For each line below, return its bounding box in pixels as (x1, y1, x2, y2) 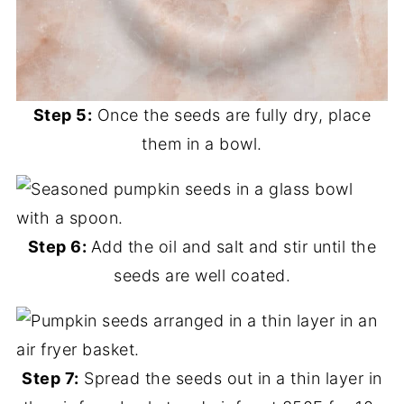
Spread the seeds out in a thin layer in (78, 369, 382, 389)
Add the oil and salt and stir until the (90, 237, 377, 257)
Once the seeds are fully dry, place (92, 106, 372, 125)
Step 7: (22, 369, 79, 389)
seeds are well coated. (114, 266, 290, 286)
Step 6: (27, 237, 91, 257)
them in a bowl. (142, 134, 262, 154)
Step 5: (32, 106, 93, 125)
